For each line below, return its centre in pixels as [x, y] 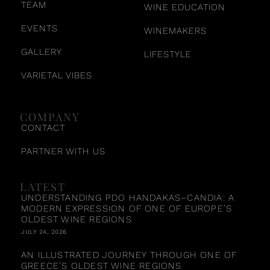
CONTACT [43, 127]
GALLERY [42, 52]
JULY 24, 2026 [44, 231]
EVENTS [39, 28]
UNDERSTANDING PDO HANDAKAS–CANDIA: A [128, 197]
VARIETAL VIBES [57, 75]
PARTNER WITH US [63, 151]
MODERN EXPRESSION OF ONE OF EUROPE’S [127, 208]
